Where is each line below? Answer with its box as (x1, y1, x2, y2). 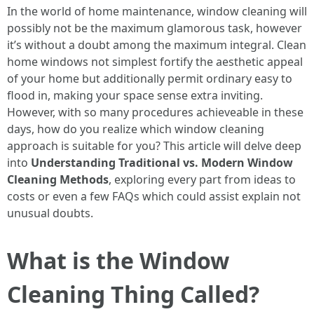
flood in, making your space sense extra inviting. (7, 88, 263, 103)
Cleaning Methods (7, 172, 109, 187)
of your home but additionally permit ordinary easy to (7, 71, 292, 86)
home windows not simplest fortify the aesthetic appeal (7, 54, 303, 69)
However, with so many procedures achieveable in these (7, 104, 303, 120)
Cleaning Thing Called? (7, 279, 259, 309)
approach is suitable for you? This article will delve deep (7, 138, 301, 153)
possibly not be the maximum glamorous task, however (7, 20, 302, 36)
